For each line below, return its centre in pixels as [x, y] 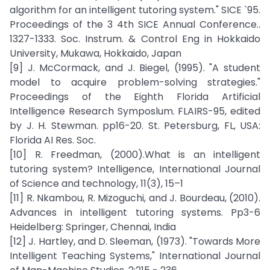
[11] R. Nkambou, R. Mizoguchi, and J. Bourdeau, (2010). [135, 198]
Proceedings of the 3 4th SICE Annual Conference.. [135, 24]
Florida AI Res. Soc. [53, 140]
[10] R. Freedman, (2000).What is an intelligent [135, 155]
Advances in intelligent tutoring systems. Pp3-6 [135, 212]
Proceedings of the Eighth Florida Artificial [135, 97]
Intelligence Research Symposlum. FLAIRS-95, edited [135, 111]
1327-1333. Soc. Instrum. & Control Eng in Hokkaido [135, 39]
